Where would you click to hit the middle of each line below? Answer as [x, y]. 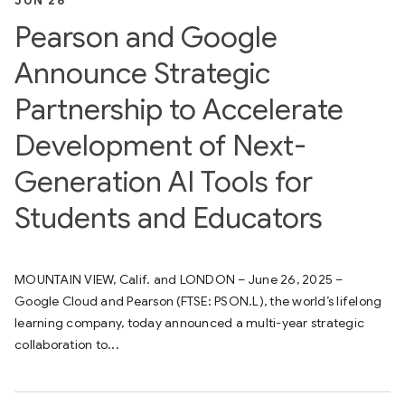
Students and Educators [169, 218]
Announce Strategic [142, 73]
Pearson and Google [146, 37]
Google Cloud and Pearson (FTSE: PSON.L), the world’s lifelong [198, 301]
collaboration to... [67, 344]
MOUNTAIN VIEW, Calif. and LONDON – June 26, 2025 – [179, 279]
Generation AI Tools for [164, 182]
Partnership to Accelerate [179, 109]
